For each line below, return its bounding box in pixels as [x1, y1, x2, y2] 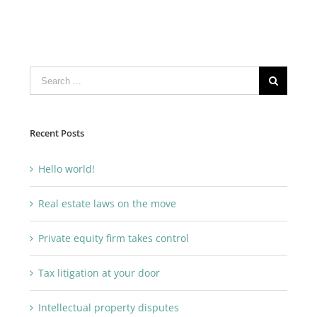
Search [28, 69, 62, 83]
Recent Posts [29, 127, 84, 140]
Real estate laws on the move [38, 196, 176, 210]
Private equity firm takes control [38, 231, 189, 245]
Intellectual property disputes [38, 300, 179, 314]
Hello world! [38, 161, 95, 175]
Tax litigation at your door [38, 265, 160, 279]
